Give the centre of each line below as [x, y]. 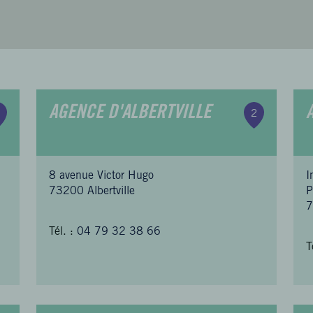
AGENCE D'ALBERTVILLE [130, 114]
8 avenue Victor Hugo [102, 176]
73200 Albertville [92, 191]
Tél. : [61, 232]
